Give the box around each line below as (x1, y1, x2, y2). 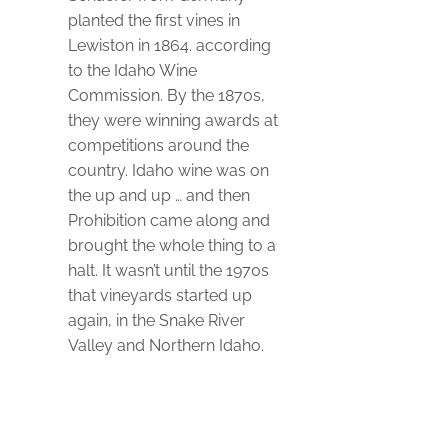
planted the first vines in (68, 10, 240, 30)
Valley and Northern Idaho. (68, 335, 264, 355)
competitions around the (68, 135, 249, 155)
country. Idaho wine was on (68, 160, 269, 180)
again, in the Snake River (68, 310, 245, 330)
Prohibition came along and (68, 210, 270, 230)
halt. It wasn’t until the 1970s (68, 260, 269, 280)
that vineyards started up (68, 285, 252, 305)
